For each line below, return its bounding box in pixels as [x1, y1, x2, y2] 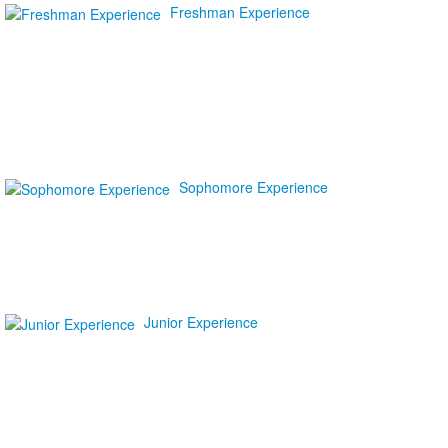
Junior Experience [144, 312, 258, 332]
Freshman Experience [170, 2, 310, 22]
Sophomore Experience [179, 177, 328, 197]
